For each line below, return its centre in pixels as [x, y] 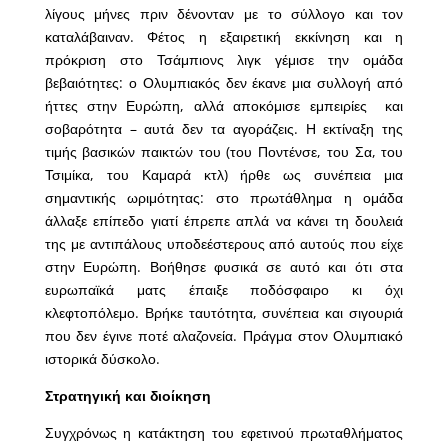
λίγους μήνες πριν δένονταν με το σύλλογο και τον [224, 14]
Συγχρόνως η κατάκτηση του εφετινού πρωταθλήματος [224, 433]
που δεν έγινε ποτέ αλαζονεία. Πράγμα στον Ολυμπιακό [224, 336]
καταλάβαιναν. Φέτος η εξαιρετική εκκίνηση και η [224, 37]
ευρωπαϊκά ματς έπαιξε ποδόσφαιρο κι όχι [224, 290]
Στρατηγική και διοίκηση [127, 396]
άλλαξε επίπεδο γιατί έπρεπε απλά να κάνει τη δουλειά [224, 221]
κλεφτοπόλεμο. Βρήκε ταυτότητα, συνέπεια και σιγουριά [224, 313]
